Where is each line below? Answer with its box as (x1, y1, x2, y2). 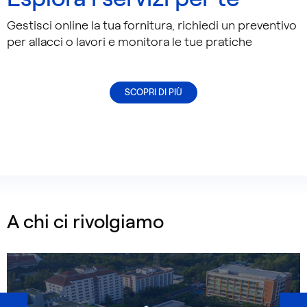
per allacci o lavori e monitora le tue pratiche (7, 34, 252, 49)
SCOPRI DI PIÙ (125, 87, 182, 97)
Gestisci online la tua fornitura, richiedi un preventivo (7, 18, 297, 33)
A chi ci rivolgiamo (7, 210, 164, 233)
